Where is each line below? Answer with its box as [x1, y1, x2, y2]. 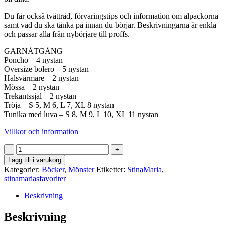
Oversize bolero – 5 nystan [4, 64, 89, 73]
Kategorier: [4, 165, 42, 174]
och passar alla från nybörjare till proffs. [4, 29, 130, 38]
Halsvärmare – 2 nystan [4, 73, 79, 82]
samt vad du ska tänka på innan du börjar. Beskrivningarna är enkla [4, 20, 216, 29]
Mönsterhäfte [16, 143, 57, 152]
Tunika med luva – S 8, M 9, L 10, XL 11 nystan [4, 109, 158, 119]
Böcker [42, 165, 64, 174]
